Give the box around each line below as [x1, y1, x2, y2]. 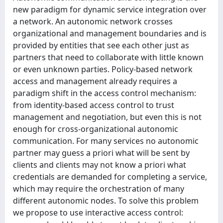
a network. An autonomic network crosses [13, 16, 173, 27]
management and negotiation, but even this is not [13, 111, 202, 122]
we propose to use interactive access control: [13, 207, 183, 218]
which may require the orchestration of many [13, 183, 184, 194]
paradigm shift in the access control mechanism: [13, 88, 196, 99]
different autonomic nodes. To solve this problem [13, 195, 199, 206]
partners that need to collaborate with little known [13, 52, 204, 63]
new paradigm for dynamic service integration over [13, 4, 207, 15]
